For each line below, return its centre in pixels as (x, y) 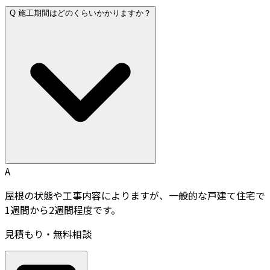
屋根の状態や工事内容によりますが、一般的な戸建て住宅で (135, 195)
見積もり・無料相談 (48, 234)
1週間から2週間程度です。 (63, 209)
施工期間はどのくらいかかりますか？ (85, 13)
